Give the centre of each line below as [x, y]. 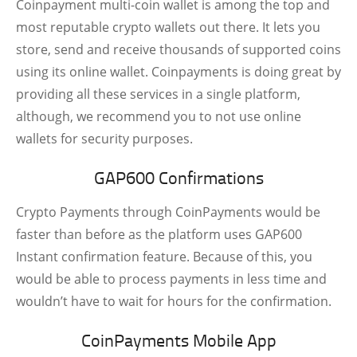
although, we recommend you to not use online [159, 116]
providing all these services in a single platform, [158, 94]
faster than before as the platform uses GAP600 [159, 234]
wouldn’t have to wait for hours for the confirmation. [174, 301]
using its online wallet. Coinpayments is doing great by [178, 72]
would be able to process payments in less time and [171, 279]
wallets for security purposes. [104, 139]
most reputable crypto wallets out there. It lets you [168, 27]
